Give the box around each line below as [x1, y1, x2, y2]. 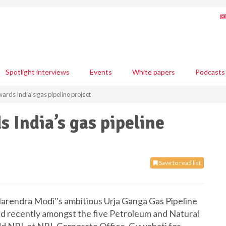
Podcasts [195, 68, 225, 76]
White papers [132, 68, 175, 76]
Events [90, 68, 112, 76]
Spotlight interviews [6, 68, 70, 76]
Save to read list [158, 159, 201, 166]
